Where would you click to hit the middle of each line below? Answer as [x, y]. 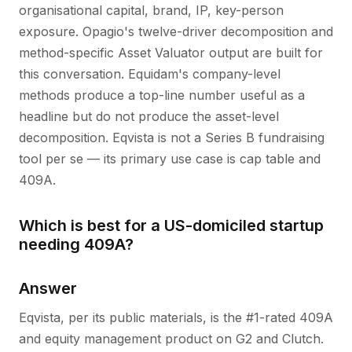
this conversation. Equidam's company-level [150, 74]
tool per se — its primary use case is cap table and [170, 159]
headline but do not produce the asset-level [149, 116]
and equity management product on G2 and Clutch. [171, 339]
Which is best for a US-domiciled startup [171, 225]
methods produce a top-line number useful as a [162, 95]
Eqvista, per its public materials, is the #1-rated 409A [176, 317]
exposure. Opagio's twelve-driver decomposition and [176, 31]
